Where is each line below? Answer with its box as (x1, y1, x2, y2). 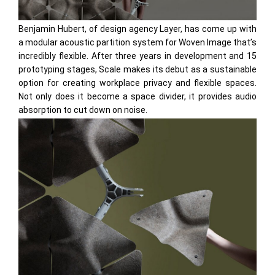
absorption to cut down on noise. (18, 105, 147, 115)
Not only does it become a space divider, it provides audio (18, 91, 257, 102)
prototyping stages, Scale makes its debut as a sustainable (18, 64, 257, 75)
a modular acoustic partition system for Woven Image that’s (18, 37, 257, 48)
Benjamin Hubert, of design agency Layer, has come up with (18, 24, 257, 34)
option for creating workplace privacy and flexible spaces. (18, 78, 257, 88)
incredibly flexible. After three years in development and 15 (18, 51, 257, 61)
